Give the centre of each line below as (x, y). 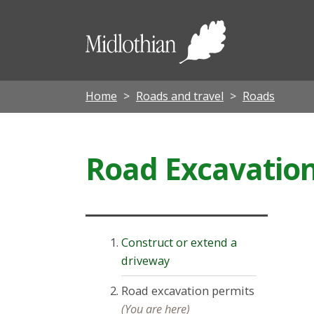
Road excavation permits (188, 291)
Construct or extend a (179, 242)
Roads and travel (180, 96)
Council (266, 65)
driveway (146, 260)
